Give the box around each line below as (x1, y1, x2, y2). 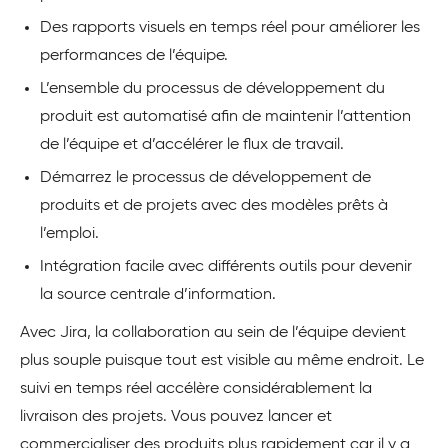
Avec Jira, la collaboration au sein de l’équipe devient (20, 324, 406, 341)
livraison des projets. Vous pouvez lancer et (20, 408, 332, 425)
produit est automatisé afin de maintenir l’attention (40, 108, 411, 125)
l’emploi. (40, 225, 99, 242)
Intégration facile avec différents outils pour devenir (40, 258, 412, 275)
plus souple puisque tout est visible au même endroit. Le (20, 352, 424, 369)
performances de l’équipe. (40, 47, 228, 64)
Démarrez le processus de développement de (40, 169, 371, 186)
